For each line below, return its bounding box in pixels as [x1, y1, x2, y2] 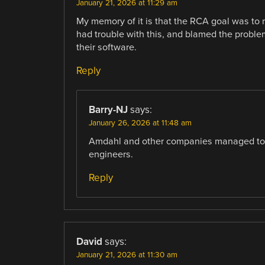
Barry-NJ [88, 103, 128, 116]
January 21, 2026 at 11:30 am [76, 250, 177, 260]
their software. [76, 41, 137, 53]
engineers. [88, 148, 133, 160]
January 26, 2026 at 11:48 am [88, 118, 192, 128]
